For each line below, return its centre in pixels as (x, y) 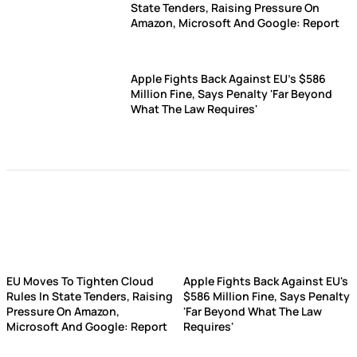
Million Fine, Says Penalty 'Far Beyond (231, 94)
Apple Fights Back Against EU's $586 (228, 78)
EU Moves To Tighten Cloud (80, 281)
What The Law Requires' (194, 109)
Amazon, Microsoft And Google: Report (235, 23)
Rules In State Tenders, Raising (90, 296)
